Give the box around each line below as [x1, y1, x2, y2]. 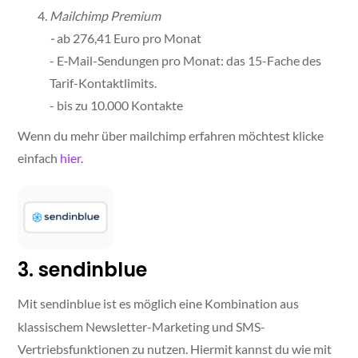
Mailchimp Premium [50, 8, 161, 24]
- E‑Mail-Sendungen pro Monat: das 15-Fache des [50, 53, 322, 69]
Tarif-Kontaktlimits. [50, 75, 157, 91]
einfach [18, 150, 61, 166]
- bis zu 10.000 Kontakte [50, 97, 184, 113]
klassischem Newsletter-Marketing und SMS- [18, 319, 266, 335]
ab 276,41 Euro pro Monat [57, 30, 202, 46]
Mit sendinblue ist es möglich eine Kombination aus [18, 296, 300, 312]
